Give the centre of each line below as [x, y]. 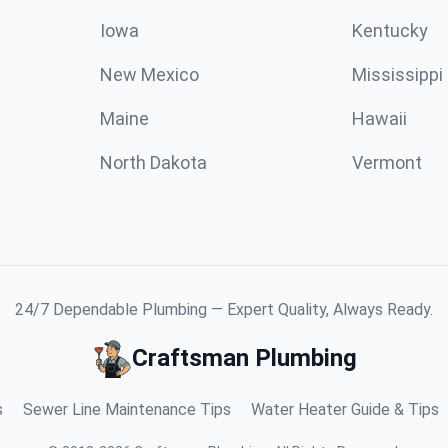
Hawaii [379, 118]
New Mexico [149, 74]
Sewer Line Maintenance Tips [126, 409]
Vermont [387, 162]
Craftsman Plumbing [244, 358]
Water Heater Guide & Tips [344, 409]
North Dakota [153, 162]
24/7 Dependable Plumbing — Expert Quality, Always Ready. [224, 309]
